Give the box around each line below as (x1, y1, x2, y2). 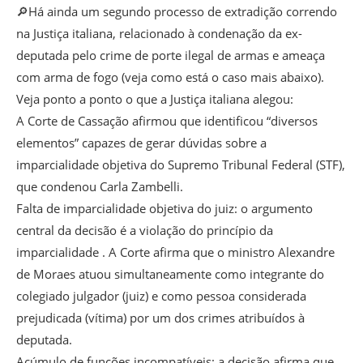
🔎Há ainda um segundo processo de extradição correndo (16, 3, 337, 20)
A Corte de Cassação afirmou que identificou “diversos (16, 113, 318, 130)
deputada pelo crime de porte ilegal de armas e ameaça (16, 47, 325, 64)
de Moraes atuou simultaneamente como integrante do (16, 266, 324, 283)
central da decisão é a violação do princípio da (16, 222, 273, 239)
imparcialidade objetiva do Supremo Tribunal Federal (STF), (16, 156, 345, 173)
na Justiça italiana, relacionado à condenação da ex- (16, 25, 302, 42)
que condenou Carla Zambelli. (16, 178, 183, 195)
